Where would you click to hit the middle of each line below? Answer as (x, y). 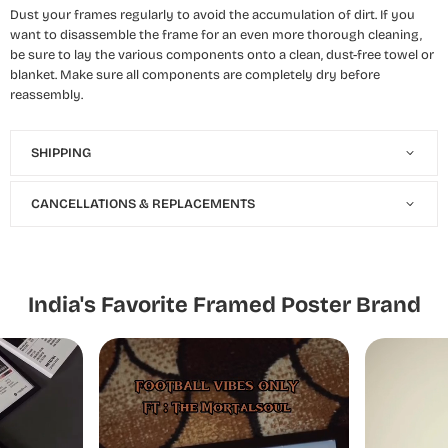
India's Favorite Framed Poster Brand (224, 305)
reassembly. (46, 95)
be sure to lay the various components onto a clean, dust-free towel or (222, 55)
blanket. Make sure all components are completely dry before (195, 75)
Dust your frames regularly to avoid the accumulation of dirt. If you (212, 15)
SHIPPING (61, 153)
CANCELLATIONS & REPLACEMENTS (143, 204)
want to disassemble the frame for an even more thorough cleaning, (216, 35)
